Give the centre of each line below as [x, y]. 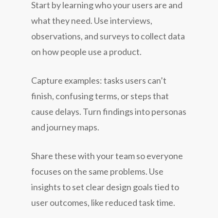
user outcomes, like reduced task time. [103, 202]
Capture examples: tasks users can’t [99, 80]
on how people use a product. [86, 51]
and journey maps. [65, 127]
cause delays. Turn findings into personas [109, 111]
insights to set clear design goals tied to [105, 187]
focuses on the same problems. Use [97, 171]
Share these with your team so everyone [107, 155]
